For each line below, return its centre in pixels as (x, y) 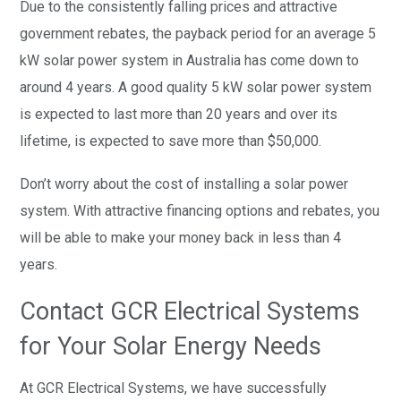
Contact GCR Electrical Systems (190, 311)
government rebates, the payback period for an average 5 (198, 33)
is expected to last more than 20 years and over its (179, 114)
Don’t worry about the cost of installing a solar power (184, 183)
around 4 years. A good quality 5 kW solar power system (196, 87)
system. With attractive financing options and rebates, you (200, 210)
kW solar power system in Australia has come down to (190, 60)
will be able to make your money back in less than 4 (181, 237)
